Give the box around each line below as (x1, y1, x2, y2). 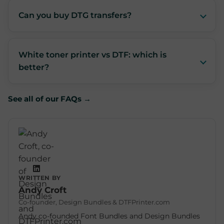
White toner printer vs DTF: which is (18, 50, 166, 59)
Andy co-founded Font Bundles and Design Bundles (18, 211, 200, 220)
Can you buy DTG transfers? (18, 10, 131, 20)
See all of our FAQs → (8, 94, 91, 103)
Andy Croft (18, 185, 66, 195)
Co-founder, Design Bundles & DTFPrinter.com (18, 198, 170, 206)
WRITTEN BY (18, 174, 61, 181)
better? (18, 62, 49, 72)
